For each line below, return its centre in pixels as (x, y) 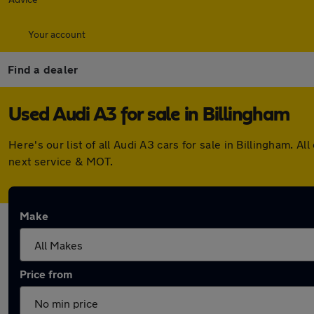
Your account (57, 34)
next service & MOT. (61, 161)
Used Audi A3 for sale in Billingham (149, 115)
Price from (46, 274)
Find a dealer (43, 69)
